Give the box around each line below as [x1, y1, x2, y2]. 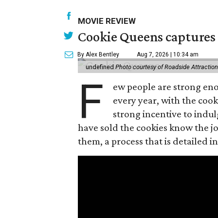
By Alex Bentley [77, 51, 120, 58]
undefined [86, 63, 116, 71]
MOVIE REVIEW [78, 16, 136, 26]
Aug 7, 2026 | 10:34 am [137, 51, 199, 58]
